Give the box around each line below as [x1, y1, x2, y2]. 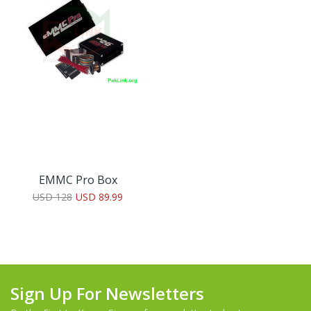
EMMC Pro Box [38, 172, 117, 187]
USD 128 [33, 190, 72, 203]
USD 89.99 [76, 190, 123, 203]
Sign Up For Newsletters [10, 282, 204, 305]
